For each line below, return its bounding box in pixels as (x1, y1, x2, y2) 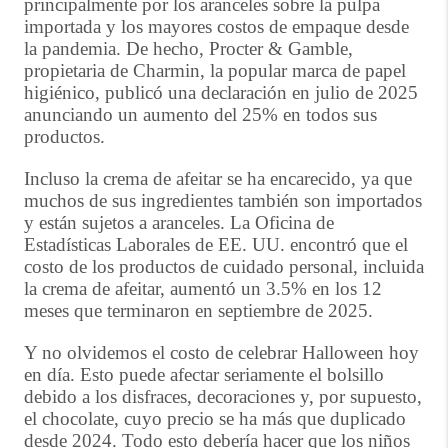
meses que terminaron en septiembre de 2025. (24, 300, 373, 321)
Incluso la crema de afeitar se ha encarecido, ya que (24, 168, 412, 189)
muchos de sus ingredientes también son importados (24, 190, 422, 211)
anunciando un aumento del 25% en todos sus (24, 104, 377, 125)
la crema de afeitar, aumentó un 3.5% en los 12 (24, 278, 382, 299)
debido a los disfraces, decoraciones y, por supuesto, (24, 386, 422, 407)
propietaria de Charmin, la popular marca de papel (24, 60, 406, 81)
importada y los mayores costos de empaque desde (24, 16, 409, 37)
